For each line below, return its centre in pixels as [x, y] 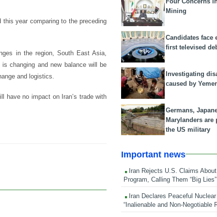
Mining [176, 11]
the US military [188, 129]
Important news [154, 154]
